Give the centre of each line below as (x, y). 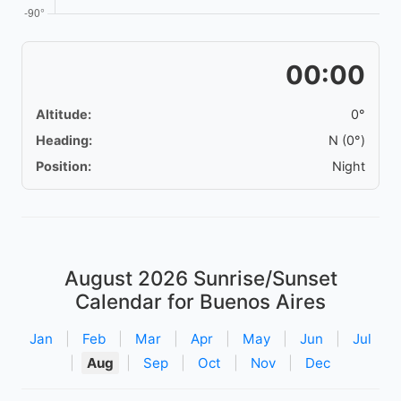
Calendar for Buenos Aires (200, 301)
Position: (64, 166)
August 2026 (126, 277)
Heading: (64, 140)
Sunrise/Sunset (262, 277)
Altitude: (64, 114)
